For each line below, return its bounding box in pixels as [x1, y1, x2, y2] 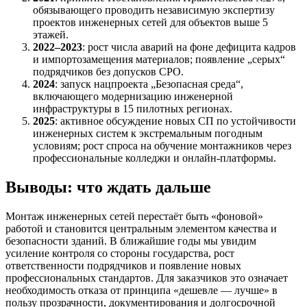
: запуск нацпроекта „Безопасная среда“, [55, 78, 243, 90]
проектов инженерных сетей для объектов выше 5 [33, 16, 268, 29]
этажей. [33, 29, 69, 41]
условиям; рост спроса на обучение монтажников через [33, 140, 291, 152]
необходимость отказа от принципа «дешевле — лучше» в [5, 284, 278, 296]
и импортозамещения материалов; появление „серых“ [33, 53, 285, 66]
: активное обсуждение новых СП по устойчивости [55, 115, 296, 127]
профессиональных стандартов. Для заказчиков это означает [5, 271, 288, 284]
